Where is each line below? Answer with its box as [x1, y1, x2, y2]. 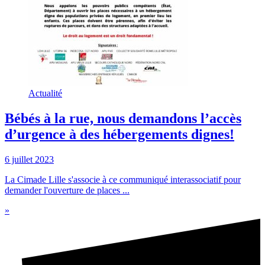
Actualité [28, 88, 62, 99]
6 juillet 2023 [5, 154, 54, 165]
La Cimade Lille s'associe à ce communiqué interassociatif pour [5, 174, 241, 185]
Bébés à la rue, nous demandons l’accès [5, 111, 241, 127]
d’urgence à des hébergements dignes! [5, 127, 234, 143]
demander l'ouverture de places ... [5, 185, 130, 196]
